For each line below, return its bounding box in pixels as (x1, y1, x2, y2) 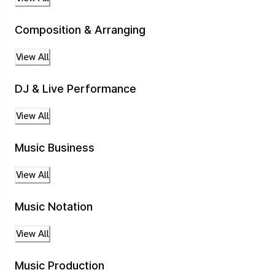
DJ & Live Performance (15, 82, 136, 96)
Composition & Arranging (15, 23, 145, 37)
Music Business (15, 141, 95, 155)
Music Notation (15, 200, 93, 214)
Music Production (15, 259, 104, 273)
